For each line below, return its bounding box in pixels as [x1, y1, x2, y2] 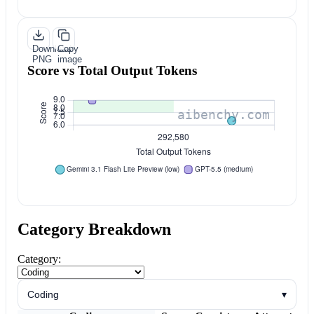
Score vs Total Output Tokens [27, 62, 197, 78]
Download [32, 43, 71, 55]
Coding [27, 288, 59, 300]
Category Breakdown [18, 220, 171, 239]
